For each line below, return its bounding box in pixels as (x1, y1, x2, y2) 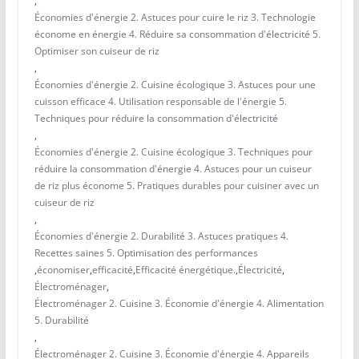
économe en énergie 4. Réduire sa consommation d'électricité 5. (34, 27, 321, 42)
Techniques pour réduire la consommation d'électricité (34, 111, 278, 126)
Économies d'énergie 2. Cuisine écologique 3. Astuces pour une (34, 78, 316, 92)
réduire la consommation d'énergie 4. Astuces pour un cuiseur (34, 162, 312, 176)
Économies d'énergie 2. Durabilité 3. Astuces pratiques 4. (34, 229, 288, 244)
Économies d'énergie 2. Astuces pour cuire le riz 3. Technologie (34, 10, 316, 25)
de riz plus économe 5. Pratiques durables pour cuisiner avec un (34, 179, 319, 193)
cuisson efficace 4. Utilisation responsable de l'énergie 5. (34, 95, 287, 109)
